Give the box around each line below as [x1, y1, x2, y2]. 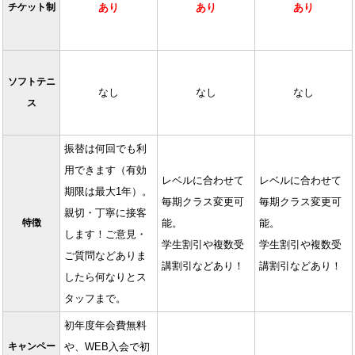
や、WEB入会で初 [64, 341, 150, 353]
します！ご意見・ [64, 228, 147, 241]
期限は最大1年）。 [64, 185, 152, 198]
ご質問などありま [64, 250, 147, 262]
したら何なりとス [64, 271, 147, 284]
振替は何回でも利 [64, 143, 147, 155]
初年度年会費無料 [64, 319, 147, 332]
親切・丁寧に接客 [64, 207, 147, 219]
